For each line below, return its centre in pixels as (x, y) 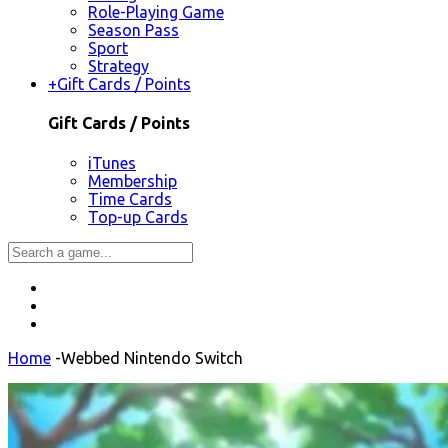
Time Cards (130, 198)
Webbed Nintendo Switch (152, 357)
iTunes (112, 162)
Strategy (118, 66)
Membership (132, 180)
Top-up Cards (138, 216)
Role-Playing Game (156, 12)
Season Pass (133, 30)
